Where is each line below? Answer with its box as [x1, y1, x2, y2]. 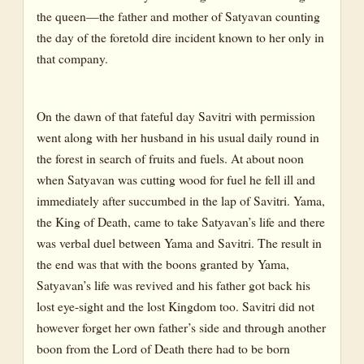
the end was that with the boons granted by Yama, [37, 254, 289, 272]
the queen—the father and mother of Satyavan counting [37, 7, 320, 25]
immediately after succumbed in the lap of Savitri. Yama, [37, 191, 325, 209]
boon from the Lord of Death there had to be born [37, 339, 290, 357]
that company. [37, 50, 108, 67]
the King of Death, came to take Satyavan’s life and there [37, 212, 325, 230]
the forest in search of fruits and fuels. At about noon [37, 149, 304, 167]
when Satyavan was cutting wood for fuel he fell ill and [37, 170, 315, 188]
